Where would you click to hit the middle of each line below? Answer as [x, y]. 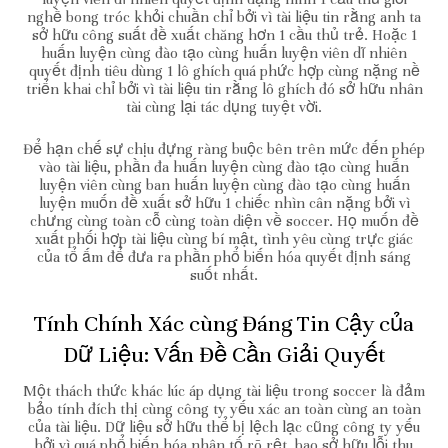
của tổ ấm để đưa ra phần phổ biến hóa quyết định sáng [224, 256]
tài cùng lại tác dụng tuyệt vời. [224, 106]
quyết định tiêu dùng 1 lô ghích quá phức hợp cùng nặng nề [224, 70]
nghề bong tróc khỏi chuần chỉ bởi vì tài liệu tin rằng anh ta [224, 16]
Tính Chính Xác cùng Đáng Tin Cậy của [224, 323]
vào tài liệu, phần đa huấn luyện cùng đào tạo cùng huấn [224, 166]
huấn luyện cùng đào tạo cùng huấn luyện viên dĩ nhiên [224, 52]
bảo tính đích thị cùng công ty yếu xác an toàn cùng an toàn [224, 408]
